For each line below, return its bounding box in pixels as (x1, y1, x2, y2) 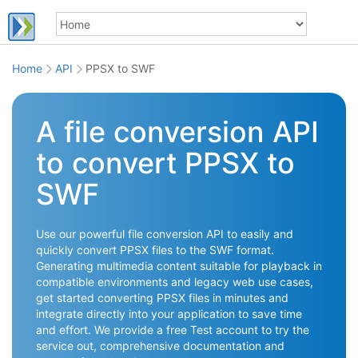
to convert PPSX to (36, 145, 295, 181)
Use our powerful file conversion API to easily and (36, 227, 293, 241)
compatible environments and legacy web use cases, (36, 275, 313, 288)
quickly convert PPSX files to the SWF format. (36, 243, 274, 257)
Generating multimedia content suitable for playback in (36, 259, 322, 272)
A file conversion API (36, 114, 319, 149)
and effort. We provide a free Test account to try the (36, 323, 309, 336)
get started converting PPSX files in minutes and (36, 291, 288, 304)
